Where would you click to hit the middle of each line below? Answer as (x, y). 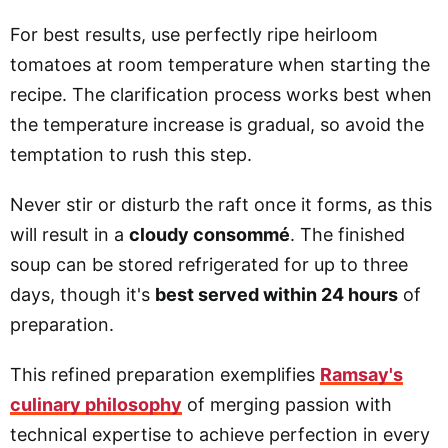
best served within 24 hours (276, 294)
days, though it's (82, 294)
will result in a (69, 234)
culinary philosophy (96, 404)
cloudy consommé (209, 234)
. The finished (347, 234)
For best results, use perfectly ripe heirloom (194, 34)
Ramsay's (361, 374)
